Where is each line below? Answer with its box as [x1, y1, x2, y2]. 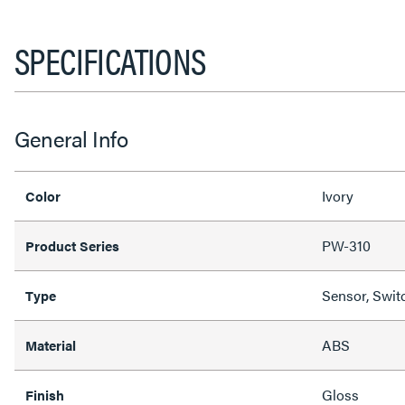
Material [25, 334, 76, 354]
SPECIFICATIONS [14, 33, 206, 86]
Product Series [25, 235, 119, 255]
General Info [14, 122, 127, 154]
